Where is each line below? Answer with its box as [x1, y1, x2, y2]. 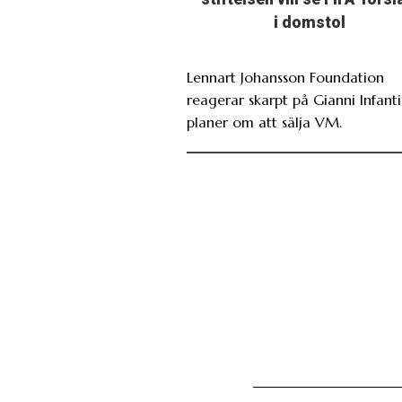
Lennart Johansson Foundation [187, 67, 384, 86]
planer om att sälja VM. [187, 112, 342, 131]
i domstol [273, 13, 345, 31]
